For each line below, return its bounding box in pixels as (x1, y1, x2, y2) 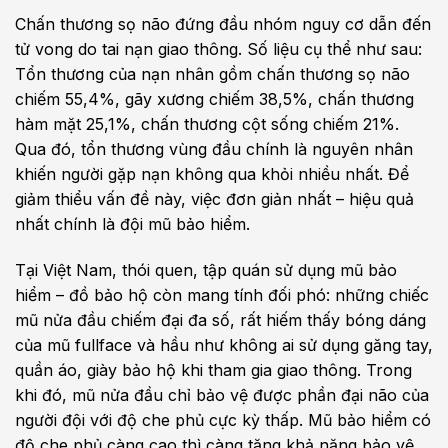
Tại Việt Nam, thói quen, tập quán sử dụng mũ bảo (15, 259, 397, 280)
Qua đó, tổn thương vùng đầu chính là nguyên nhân (15, 139, 413, 159)
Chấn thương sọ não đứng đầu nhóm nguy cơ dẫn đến (15, 14, 431, 34)
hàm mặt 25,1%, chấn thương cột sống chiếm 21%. (15, 114, 399, 134)
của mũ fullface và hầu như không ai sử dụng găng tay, (15, 334, 433, 355)
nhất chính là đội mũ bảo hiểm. (15, 214, 250, 234)
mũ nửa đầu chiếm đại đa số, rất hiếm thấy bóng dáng (15, 309, 426, 330)
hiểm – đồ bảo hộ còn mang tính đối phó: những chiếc (15, 284, 429, 305)
